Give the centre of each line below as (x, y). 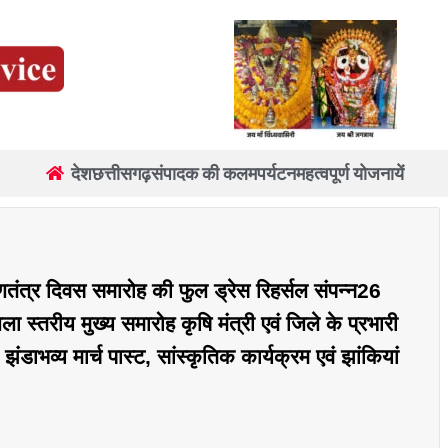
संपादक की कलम (204, 173)
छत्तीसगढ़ (122, 173)
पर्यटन (277, 173)
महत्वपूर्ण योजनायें (350, 173)
